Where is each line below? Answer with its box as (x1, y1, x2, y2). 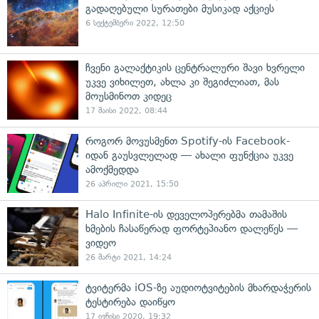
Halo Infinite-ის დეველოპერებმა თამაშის (85, 208, 287, 221)
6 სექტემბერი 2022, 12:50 (85, 19, 184, 28)
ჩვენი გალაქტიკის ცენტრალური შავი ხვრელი (85, 61, 305, 74)
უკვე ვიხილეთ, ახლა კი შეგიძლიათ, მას (85, 75, 279, 88)
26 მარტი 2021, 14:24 (85, 253, 172, 262)
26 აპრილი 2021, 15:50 (85, 179, 179, 189)
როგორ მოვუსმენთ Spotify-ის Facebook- (85, 135, 290, 147)
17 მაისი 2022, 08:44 (85, 106, 167, 115)
